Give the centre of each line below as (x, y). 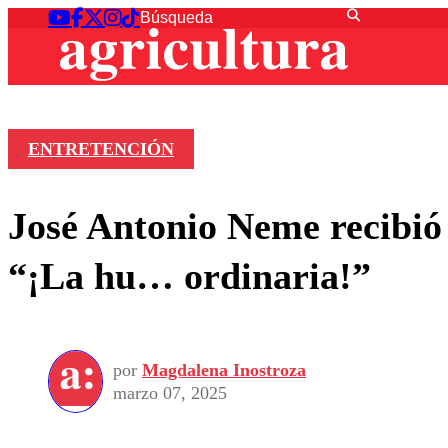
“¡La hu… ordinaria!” (189, 275)
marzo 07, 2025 (170, 392)
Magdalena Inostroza (224, 369)
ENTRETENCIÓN (100, 149)
